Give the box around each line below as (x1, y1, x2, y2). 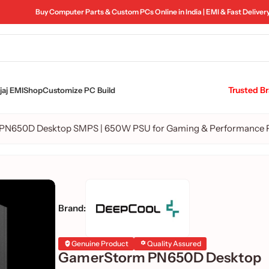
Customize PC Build (43, 85, 115, 95)
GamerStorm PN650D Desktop (58, 249, 261, 266)
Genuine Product (71, 238, 129, 248)
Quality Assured (147, 238, 202, 248)
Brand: (58, 202, 86, 214)
